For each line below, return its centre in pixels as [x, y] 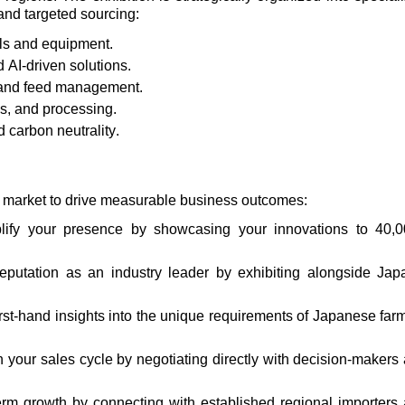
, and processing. [62, 108]
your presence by [87, 230]
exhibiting [269, 273]
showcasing [192, 230]
